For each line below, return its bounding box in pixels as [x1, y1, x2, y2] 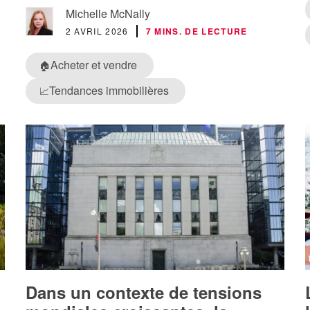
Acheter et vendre [50, 56, 137, 73]
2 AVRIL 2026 [65, 24, 129, 37]
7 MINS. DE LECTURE [145, 24, 248, 37]
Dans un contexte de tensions [25, 280, 262, 304]
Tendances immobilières [48, 82, 169, 98]
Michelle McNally [65, 5, 150, 21]
